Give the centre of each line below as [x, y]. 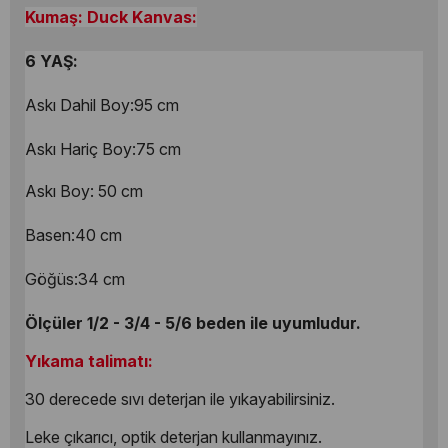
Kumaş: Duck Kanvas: [111, 16]
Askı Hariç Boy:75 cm [105, 148]
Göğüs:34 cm [75, 278]
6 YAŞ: [51, 60]
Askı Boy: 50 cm [84, 190]
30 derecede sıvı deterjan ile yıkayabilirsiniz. [180, 398]
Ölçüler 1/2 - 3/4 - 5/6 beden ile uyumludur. [193, 322]
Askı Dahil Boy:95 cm [102, 104]
